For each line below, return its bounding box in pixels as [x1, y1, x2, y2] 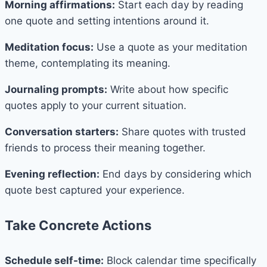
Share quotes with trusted [119, 125, 246, 138]
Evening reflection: [5, 167, 100, 180]
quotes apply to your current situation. [5, 99, 187, 111]
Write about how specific [107, 83, 228, 95]
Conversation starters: [5, 125, 119, 138]
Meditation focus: [5, 41, 94, 53]
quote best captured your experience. [5, 184, 185, 196]
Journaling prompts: [5, 83, 107, 95]
